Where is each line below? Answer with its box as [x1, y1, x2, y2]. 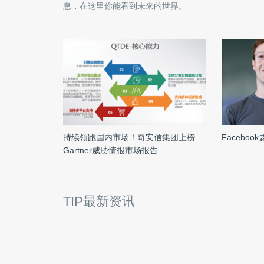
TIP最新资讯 [63, 194, 135, 209]
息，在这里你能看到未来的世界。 [63, 1, 187, 11]
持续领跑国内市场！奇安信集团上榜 [63, 133, 195, 142]
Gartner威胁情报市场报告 [63, 146, 158, 155]
